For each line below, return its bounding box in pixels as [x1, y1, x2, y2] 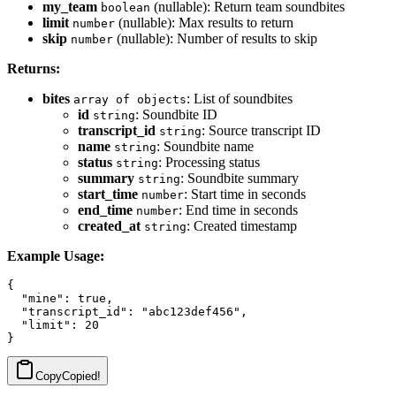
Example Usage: [7, 248, 104, 264]
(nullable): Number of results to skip [113, 31, 317, 47]
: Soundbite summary [180, 171, 299, 187]
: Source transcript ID [202, 123, 321, 139]
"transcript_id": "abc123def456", [7, 305, 247, 319]
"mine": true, [7, 292, 113, 306]
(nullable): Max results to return [115, 15, 293, 31]
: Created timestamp [187, 218, 297, 234]
